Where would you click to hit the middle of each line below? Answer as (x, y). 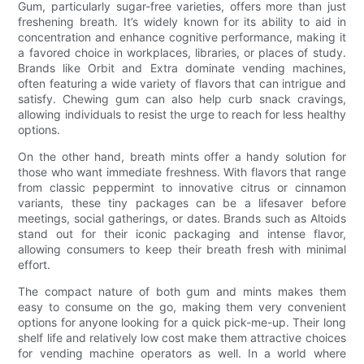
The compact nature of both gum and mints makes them (182, 292)
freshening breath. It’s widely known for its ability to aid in (182, 22)
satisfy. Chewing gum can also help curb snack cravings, (182, 99)
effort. (35, 265)
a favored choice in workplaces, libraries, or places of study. (182, 53)
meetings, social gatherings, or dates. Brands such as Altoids (182, 219)
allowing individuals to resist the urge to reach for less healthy (182, 115)
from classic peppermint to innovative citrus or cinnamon (182, 188)
